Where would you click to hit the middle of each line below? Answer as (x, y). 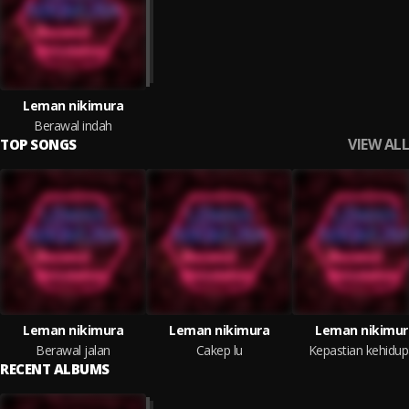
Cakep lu (219, 350)
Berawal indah (73, 126)
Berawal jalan (73, 350)
